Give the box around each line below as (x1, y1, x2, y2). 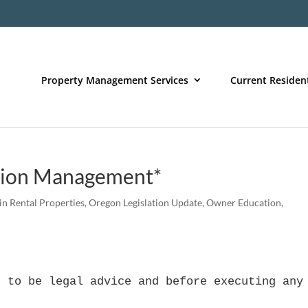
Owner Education (206, 197, 282, 208)
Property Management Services (41, 73, 188, 87)
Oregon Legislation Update (89, 197, 203, 208)
